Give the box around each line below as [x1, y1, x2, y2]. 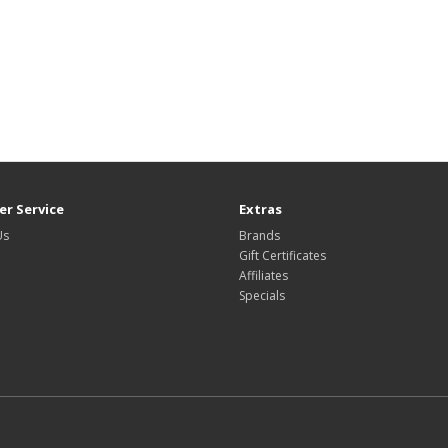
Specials [239, 287, 285, 305]
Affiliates [239, 267, 288, 285]
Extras [239, 200, 282, 219]
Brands [239, 227, 280, 245]
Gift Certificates [239, 247, 326, 265]
